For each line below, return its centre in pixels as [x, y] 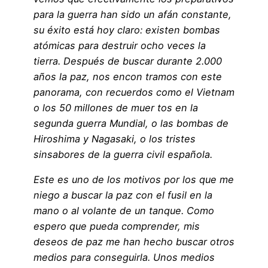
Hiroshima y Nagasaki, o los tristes [115, 138]
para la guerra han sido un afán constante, [133, 14]
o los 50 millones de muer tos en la [116, 107]
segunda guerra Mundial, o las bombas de [131, 123]
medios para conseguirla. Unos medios [124, 257]
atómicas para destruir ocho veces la [120, 45]
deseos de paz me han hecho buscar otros [134, 241]
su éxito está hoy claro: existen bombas [127, 30]
